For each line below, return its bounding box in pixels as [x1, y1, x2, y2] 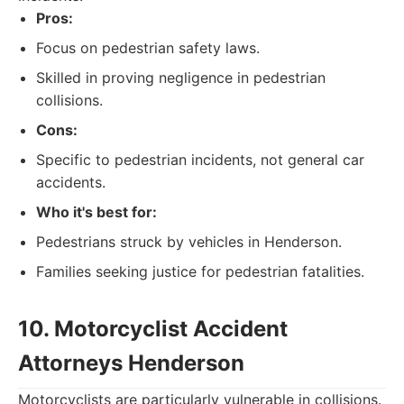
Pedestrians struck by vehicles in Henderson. [36, 233, 342, 251]
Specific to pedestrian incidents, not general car [36, 151, 364, 169]
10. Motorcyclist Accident [18, 316, 288, 342]
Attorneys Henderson [18, 350, 244, 376]
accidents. [36, 173, 106, 191]
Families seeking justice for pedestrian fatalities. [36, 262, 364, 280]
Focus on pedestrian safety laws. [36, 39, 260, 57]
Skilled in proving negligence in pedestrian [36, 69, 326, 87]
